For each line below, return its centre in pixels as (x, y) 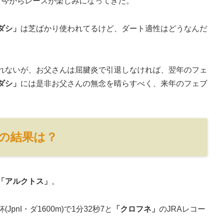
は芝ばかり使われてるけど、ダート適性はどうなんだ (114, 28)
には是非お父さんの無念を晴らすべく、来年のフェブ (114, 83)
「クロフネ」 (136, 209)
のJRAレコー (182, 209)
